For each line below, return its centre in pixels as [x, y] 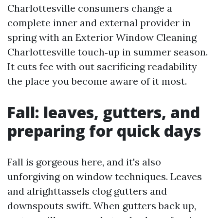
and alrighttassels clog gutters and [87, 191]
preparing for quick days [104, 131]
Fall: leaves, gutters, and [104, 112]
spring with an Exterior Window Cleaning [102, 37]
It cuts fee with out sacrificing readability [102, 66]
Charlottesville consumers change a [90, 8]
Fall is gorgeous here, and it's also [84, 162]
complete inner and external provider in [99, 23]
